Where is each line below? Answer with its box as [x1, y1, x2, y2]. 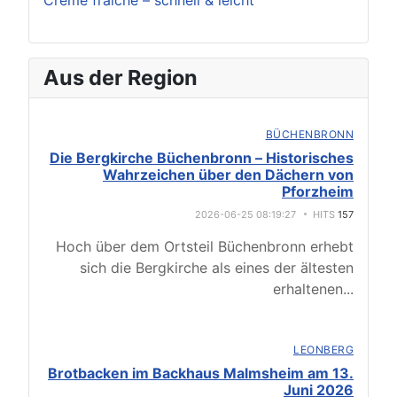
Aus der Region [43, 65, 198, 90]
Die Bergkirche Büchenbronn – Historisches [50, 149, 354, 167]
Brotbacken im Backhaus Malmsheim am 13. [48, 364, 354, 382]
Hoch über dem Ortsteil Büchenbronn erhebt [56, 237, 354, 255]
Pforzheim [282, 183, 354, 200]
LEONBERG [293, 343, 354, 356]
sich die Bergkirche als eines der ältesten [80, 259, 354, 276]
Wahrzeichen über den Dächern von [103, 166, 354, 183]
